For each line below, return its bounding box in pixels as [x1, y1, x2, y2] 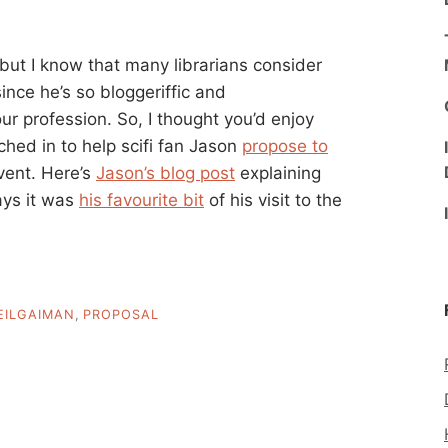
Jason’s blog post [96, 162, 235, 183]
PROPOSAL [83, 307, 159, 323]
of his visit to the [204, 189, 342, 210]
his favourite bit [79, 189, 204, 210]
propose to [242, 135, 328, 156]
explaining [235, 162, 321, 183]
